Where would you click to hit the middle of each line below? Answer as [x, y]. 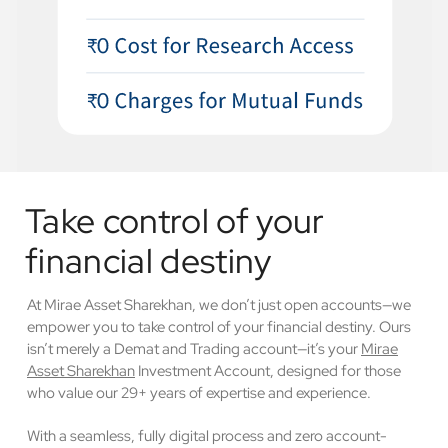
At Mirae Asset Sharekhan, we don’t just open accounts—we [219, 305]
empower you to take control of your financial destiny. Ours [219, 327]
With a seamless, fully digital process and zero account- [207, 436]
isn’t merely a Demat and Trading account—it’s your [194, 349]
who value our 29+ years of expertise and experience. [199, 393]
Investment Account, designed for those [268, 371]
